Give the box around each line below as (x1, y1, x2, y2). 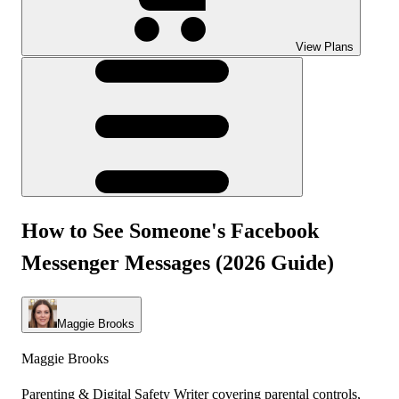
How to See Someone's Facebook (21, 218, 319, 242)
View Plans (296, 40, 354, 53)
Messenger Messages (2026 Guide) (21, 250, 334, 274)
